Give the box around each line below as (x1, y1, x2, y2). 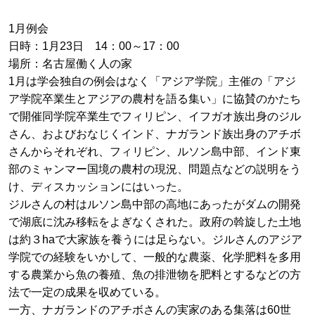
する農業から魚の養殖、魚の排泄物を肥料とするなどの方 (8, 268, 301, 281)
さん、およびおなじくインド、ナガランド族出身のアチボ (8, 127, 301, 140)
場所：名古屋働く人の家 (8, 57, 132, 70)
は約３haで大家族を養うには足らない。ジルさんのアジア (8, 233, 302, 245)
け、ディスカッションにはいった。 (8, 180, 188, 193)
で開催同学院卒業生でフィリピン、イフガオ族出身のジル (8, 110, 301, 122)
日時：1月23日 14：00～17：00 (8, 39, 179, 52)
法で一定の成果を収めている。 (8, 285, 166, 298)
